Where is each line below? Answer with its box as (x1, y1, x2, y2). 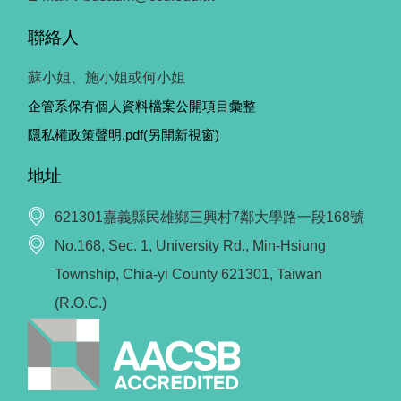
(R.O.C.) (55, 294, 107, 311)
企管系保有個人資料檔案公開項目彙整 (28, 98, 256, 115)
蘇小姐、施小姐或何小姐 (28, 70, 185, 86)
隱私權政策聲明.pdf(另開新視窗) (28, 127, 219, 143)
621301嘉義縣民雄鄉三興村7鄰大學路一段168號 (55, 209, 364, 225)
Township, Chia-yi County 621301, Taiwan (55, 266, 322, 282)
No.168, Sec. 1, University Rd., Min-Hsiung (55, 237, 326, 253)
